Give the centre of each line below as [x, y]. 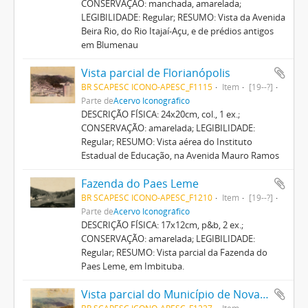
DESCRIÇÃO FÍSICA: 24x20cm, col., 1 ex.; [160, 114]
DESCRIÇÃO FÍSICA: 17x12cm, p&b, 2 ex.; [162, 224]
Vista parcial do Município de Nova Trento [264, 294]
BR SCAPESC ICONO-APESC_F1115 [146, 86]
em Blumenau [109, 44]
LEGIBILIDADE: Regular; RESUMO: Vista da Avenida [183, 17]
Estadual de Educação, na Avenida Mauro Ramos [180, 155]
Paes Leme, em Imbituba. [132, 266]
